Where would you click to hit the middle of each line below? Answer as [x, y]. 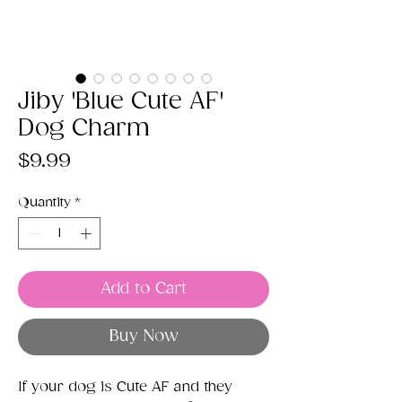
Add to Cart [144, 288]
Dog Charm [84, 129]
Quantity [44, 202]
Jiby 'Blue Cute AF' [121, 102]
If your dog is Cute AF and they [125, 387]
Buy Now [144, 336]
